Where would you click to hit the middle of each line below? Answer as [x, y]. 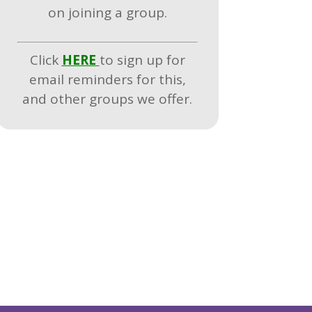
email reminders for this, [107, 79]
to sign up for [142, 60]
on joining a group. [107, 12]
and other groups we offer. [108, 99]
